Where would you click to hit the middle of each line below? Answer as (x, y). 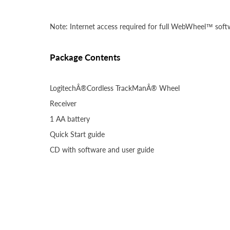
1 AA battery (70, 119)
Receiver (63, 104)
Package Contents (85, 57)
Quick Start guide (77, 135)
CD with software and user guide (102, 150)
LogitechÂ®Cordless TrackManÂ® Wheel (115, 88)
